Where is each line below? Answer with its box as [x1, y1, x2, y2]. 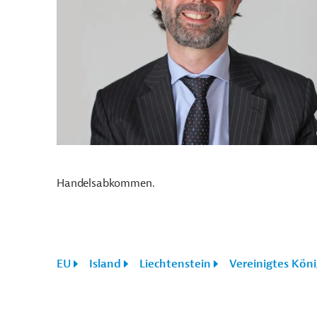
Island [89, 257, 121, 271]
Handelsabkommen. [57, 176, 163, 190]
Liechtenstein [139, 257, 211, 271]
